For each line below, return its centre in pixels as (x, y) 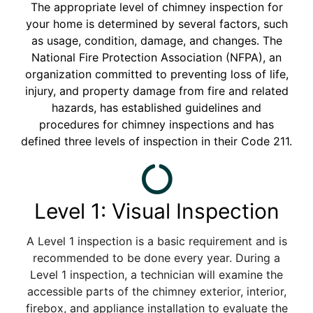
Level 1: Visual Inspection (156, 211)
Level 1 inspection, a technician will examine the (156, 274)
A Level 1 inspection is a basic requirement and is (156, 241)
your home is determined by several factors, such (156, 23)
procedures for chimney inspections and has (156, 124)
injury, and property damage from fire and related (156, 90)
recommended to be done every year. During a (156, 257)
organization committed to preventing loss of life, (156, 74)
